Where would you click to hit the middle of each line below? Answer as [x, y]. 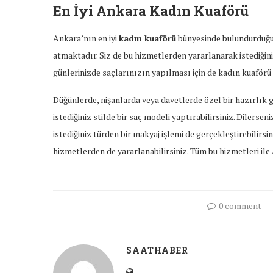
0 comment [240, 206]
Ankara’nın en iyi [86, 38]
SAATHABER [157, 250]
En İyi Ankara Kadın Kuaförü [151, 11]
